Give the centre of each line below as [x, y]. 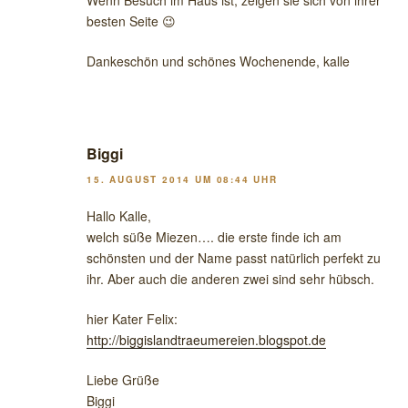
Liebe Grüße [123, 379]
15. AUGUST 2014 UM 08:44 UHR [182, 179]
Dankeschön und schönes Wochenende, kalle [218, 61]
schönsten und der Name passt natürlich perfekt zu [234, 257]
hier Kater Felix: [132, 318]
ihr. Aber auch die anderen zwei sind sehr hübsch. [230, 278]
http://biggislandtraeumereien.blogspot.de [206, 339]
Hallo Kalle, [119, 215]
